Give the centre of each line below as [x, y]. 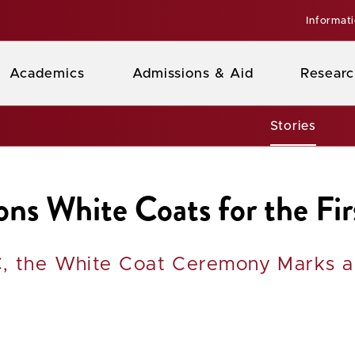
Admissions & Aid [193, 73]
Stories [293, 126]
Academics [47, 73]
